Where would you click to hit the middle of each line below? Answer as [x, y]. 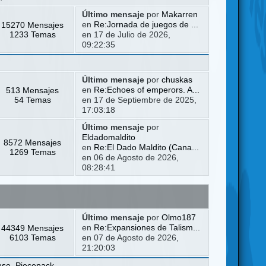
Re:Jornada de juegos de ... [146, 24]
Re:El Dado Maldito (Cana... [146, 147]
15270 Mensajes [33, 25]
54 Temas [32, 99]
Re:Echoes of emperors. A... [146, 90]
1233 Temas [32, 34]
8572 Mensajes [33, 142]
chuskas [177, 80]
